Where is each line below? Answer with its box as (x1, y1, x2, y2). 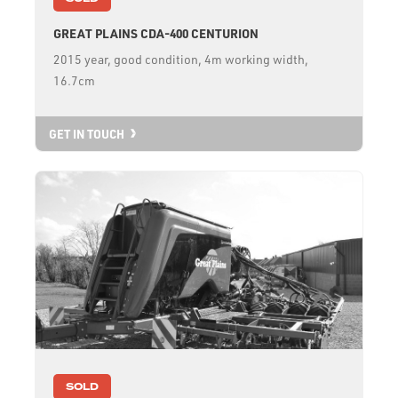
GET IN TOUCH (49, 125, 124, 141)
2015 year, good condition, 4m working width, (53, 52, 308, 68)
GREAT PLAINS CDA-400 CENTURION (53, 26, 259, 42)
